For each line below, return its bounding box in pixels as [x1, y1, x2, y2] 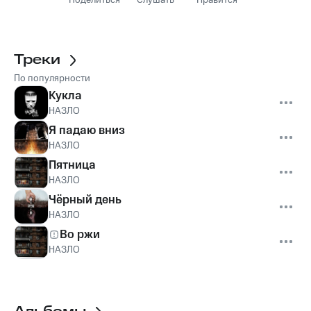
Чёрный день [49, 191, 121, 208]
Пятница [49, 156, 96, 174]
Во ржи [60, 226, 100, 243]
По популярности [14, 71, 90, 85]
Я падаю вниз [49, 121, 125, 139]
